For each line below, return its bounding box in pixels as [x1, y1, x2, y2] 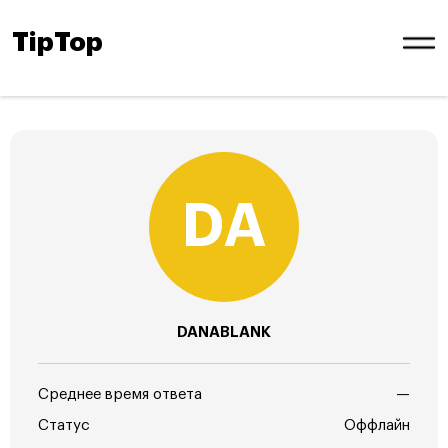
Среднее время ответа [38, 387, 202, 402]
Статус [38, 418, 90, 433]
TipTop [12, 30, 103, 56]
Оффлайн [344, 418, 410, 433]
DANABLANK [177, 325, 271, 340]
